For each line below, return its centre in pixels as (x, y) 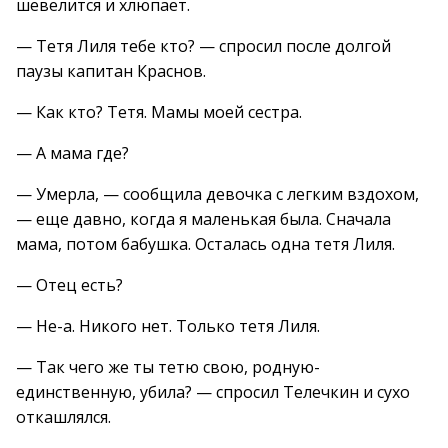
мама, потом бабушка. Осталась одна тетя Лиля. (205, 244)
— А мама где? (72, 153)
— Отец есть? (69, 285)
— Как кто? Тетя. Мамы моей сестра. (159, 112)
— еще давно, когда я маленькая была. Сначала (203, 219)
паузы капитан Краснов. (111, 71)
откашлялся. (63, 417)
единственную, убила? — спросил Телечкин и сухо (213, 392)
